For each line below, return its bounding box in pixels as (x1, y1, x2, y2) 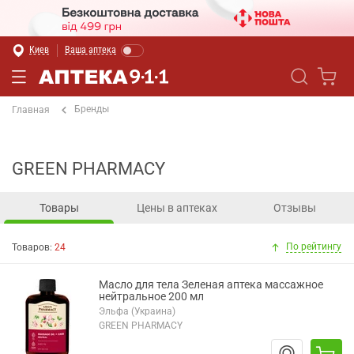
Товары (39, 201, 79, 214)
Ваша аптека (65, 44, 116, 55)
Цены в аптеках (136, 201, 217, 214)
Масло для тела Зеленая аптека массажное (99, 278, 323, 291)
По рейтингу (286, 241, 341, 252)
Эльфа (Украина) (99, 306, 175, 317)
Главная (12, 104, 50, 115)
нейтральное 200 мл (99, 290, 204, 303)
